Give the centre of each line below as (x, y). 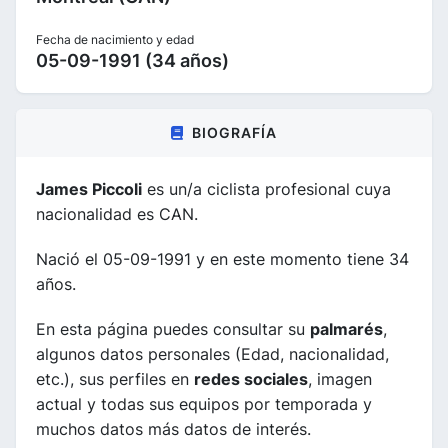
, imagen (340, 378)
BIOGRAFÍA (234, 132)
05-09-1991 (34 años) (132, 60)
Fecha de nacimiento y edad (115, 39)
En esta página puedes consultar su (173, 328)
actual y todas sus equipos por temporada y (204, 403)
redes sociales (251, 378)
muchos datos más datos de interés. (173, 428)
